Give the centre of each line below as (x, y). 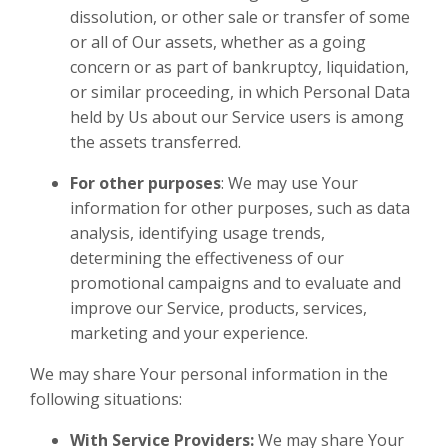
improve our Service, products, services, (218, 308)
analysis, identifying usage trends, (197, 233)
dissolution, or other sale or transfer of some (240, 17)
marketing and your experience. (189, 333)
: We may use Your (289, 183)
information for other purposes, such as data (240, 208)
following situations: (106, 399)
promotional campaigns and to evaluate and (235, 283)
